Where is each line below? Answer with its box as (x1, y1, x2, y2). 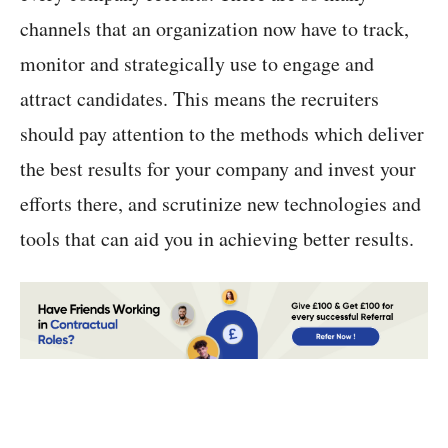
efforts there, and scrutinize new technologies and (20, 189, 421, 217)
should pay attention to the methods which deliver (20, 119, 424, 147)
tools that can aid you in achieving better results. (20, 224, 414, 252)
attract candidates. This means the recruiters (20, 84, 379, 112)
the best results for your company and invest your (20, 154, 416, 182)
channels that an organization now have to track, (20, 14, 409, 42)
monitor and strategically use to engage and (20, 49, 374, 77)
